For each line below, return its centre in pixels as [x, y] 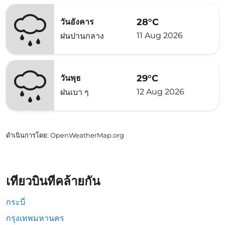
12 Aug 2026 [160, 91]
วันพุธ [71, 78]
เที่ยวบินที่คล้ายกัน [53, 181]
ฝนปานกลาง [82, 36]
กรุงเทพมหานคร [35, 218]
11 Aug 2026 [160, 35]
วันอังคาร [77, 22]
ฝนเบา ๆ [75, 92]
